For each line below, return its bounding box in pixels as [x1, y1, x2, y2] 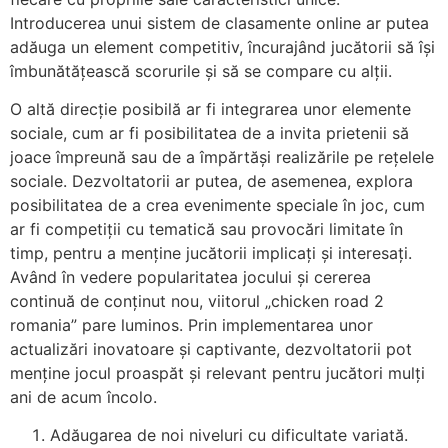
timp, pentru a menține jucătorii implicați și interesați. [10, 243, 412, 263]
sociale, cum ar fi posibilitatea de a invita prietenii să [10, 123, 409, 143]
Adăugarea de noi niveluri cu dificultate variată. [50, 425, 408, 446]
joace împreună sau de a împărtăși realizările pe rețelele [10, 147, 434, 167]
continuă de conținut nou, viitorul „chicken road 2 [10, 291, 384, 311]
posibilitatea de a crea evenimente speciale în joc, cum [10, 195, 425, 215]
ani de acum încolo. [10, 387, 157, 407]
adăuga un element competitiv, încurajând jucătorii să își [10, 36, 435, 57]
